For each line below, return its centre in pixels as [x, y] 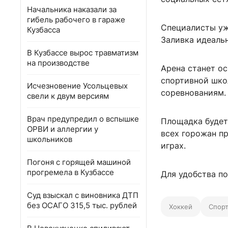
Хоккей [181, 207]
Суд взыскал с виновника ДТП [83, 195]
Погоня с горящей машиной [79, 162]
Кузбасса [44, 30]
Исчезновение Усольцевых [77, 86]
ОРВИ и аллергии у [63, 129]
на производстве [58, 63]
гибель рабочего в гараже [76, 20]
